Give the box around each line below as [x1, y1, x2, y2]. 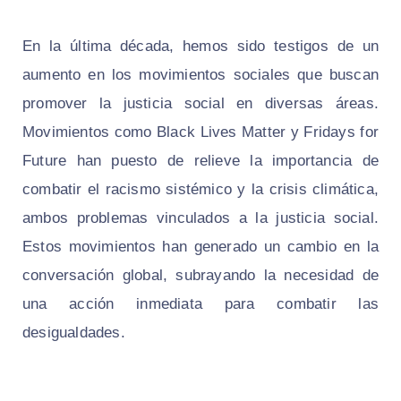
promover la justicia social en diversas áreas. [22, 94, 379, 112]
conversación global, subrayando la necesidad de [22, 266, 379, 284]
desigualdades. [22, 323, 125, 341]
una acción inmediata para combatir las [22, 294, 379, 312]
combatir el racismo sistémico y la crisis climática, [22, 180, 379, 198]
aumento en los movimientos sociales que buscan [22, 65, 379, 83]
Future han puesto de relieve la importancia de [22, 151, 379, 169]
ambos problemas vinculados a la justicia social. [22, 209, 379, 226]
